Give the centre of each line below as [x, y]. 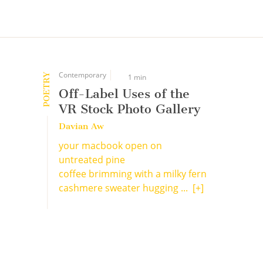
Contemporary [83, 75]
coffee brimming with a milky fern [133, 174]
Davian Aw [82, 126]
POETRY [47, 89]
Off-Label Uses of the [124, 94]
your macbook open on [111, 146]
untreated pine [92, 160]
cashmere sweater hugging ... [126, 188]
